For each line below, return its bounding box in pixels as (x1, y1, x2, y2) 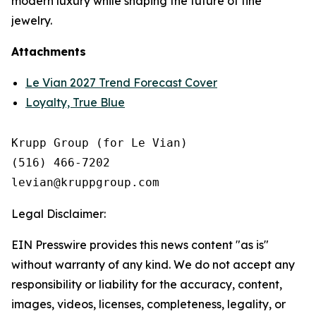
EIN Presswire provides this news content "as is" (11, 238, 269, 252)
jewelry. (11, 13, 52, 28)
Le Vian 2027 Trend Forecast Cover (25, 75, 217, 90)
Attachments (11, 44, 86, 59)
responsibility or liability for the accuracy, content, (11, 277, 282, 291)
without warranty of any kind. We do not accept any (11, 257, 295, 272)
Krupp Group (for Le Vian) (11, 136, 188, 150)
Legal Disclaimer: (11, 207, 106, 221)
